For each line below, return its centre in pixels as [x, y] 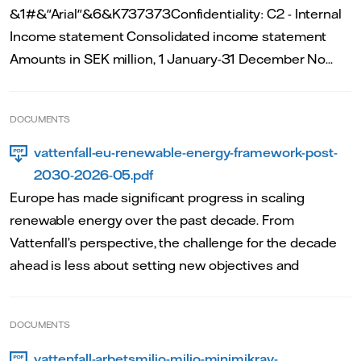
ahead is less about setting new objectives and [155, 265]
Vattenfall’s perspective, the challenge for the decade [173, 242]
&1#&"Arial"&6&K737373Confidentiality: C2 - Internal [176, 13]
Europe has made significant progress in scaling [158, 197]
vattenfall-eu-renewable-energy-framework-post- [186, 152]
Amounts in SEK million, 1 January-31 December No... [171, 58]
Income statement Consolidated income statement [168, 36]
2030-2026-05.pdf [94, 174]
